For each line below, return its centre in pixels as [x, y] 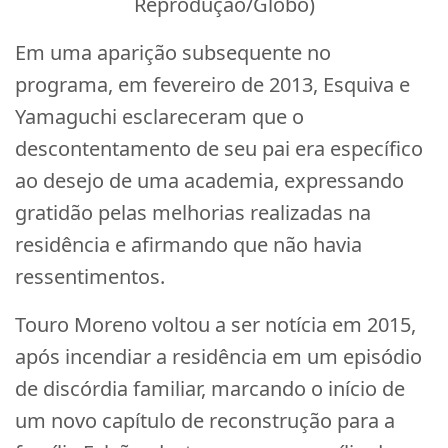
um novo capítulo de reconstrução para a [205, 420]
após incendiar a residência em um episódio [218, 356]
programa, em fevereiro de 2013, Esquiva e [212, 84]
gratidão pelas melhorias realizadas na [193, 212]
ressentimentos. [90, 276]
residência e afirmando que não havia [188, 244]
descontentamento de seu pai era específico [219, 148]
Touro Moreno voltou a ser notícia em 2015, [215, 324]
